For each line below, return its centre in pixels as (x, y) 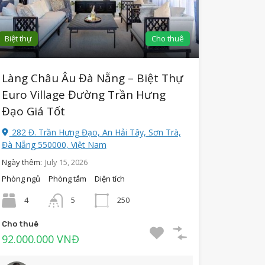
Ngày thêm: (22, 162)
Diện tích (109, 179)
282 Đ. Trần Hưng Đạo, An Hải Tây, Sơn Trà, (95, 132)
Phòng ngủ (21, 179)
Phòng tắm (67, 179)
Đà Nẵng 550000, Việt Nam (54, 145)
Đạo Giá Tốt (33, 112)
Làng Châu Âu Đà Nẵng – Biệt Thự (92, 78)
